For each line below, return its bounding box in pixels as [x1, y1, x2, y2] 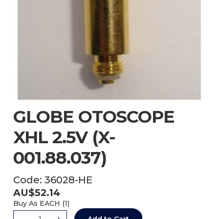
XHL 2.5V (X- [13, 127, 115, 148]
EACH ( [37, 199, 65, 208]
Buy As [13, 199, 38, 208]
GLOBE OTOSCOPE [13, 106, 175, 128]
